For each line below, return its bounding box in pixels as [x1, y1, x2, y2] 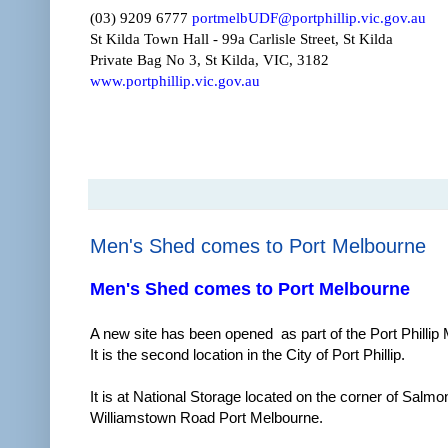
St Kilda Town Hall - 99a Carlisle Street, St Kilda [90, 30, 393, 48]
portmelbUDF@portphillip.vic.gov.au [192, 9, 426, 27]
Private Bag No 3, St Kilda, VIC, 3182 [90, 51, 329, 69]
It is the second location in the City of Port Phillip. [90, 345, 405, 363]
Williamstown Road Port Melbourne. [90, 408, 323, 426]
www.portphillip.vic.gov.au [90, 72, 260, 90]
